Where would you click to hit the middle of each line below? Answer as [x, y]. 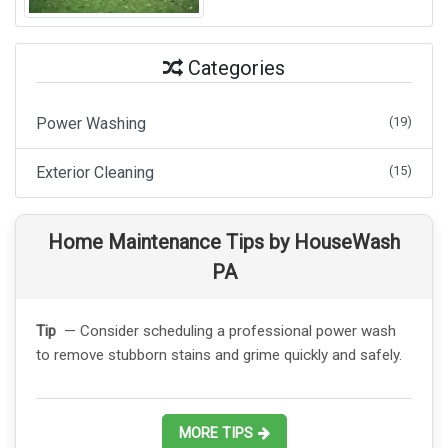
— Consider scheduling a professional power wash [226, 330]
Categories [236, 67]
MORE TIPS [215, 433]
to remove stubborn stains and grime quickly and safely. [219, 354]
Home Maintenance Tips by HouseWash [224, 241]
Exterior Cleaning [95, 172]
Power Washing [91, 123]
